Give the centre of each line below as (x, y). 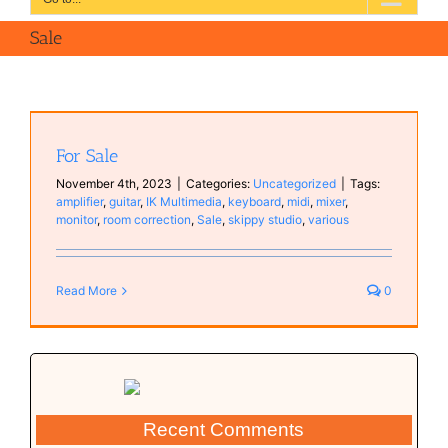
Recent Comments (224, 429)
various (328, 219)
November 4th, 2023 (113, 183)
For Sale (86, 156)
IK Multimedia (183, 201)
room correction (146, 219)
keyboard (254, 201)
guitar (124, 201)
